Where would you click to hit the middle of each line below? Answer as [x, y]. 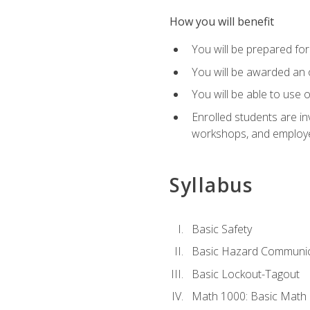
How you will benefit [221, 21]
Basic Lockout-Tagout [245, 274]
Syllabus [211, 185]
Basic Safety [221, 229]
